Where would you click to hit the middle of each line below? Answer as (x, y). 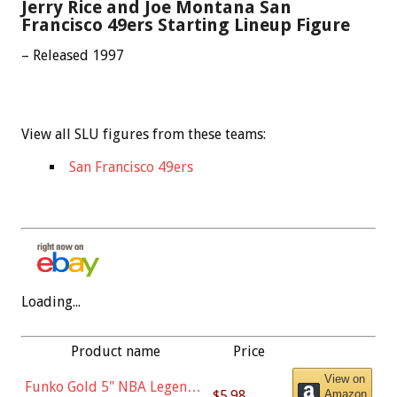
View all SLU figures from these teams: (144, 134)
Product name (115, 351)
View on (345, 378)
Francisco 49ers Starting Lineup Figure (186, 24)
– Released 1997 (73, 55)
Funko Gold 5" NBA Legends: (115, 386)
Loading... (51, 301)
